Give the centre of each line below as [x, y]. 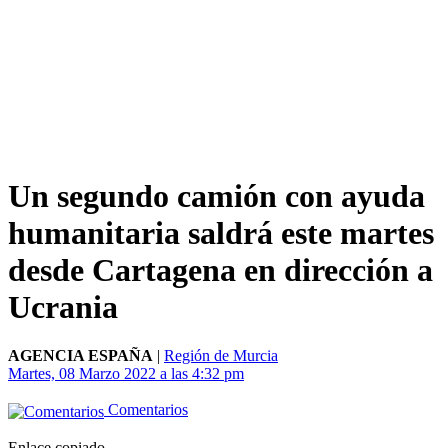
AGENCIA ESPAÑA [80, 356]
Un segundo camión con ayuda [216, 195]
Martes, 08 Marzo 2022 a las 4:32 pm [126, 374]
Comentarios [146, 410]
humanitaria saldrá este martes [221, 232]
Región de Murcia [221, 356]
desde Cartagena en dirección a [220, 269]
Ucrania [63, 306]
